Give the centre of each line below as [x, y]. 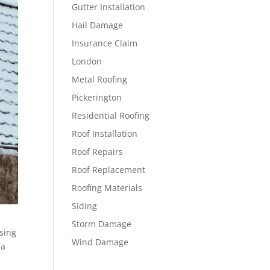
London [87, 61]
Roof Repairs [98, 152]
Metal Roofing [100, 79]
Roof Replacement [109, 170]
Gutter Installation [109, 7]
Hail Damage [98, 25]
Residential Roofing [111, 115]
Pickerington [97, 97]
